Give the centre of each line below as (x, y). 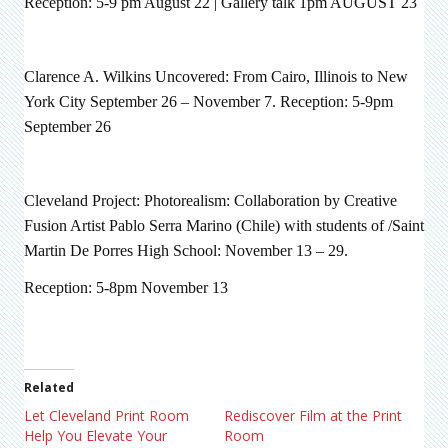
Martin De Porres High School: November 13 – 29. (186, 250)
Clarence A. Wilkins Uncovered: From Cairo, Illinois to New (216, 76)
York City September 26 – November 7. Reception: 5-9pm (208, 101)
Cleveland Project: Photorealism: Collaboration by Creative (210, 200)
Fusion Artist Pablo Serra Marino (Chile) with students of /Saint (224, 225)
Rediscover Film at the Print (313, 415)
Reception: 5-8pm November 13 (126, 287)
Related (49, 387)
